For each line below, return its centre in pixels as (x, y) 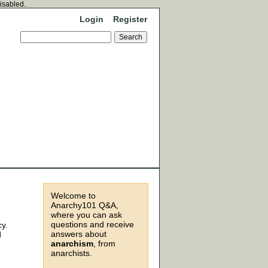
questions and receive (92, 224)
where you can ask (86, 215)
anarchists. (71, 253)
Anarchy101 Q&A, (85, 205)
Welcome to (73, 196)
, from (104, 243)
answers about (79, 234)
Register (130, 19)
